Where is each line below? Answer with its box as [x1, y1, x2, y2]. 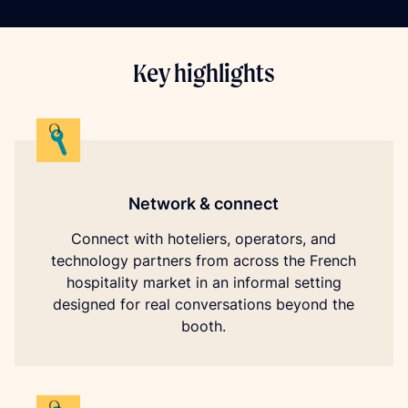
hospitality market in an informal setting [66, 273, 342, 291]
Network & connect [128, 194, 280, 213]
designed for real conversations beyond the [53, 295, 355, 313]
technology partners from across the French [51, 251, 357, 270]
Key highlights [133, 56, 275, 88]
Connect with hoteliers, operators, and [71, 229, 337, 248]
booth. [181, 317, 227, 335]
